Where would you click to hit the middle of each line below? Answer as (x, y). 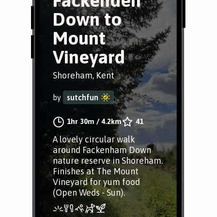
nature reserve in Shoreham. (108, 161)
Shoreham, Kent (84, 75)
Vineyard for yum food (96, 182)
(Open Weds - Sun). (89, 193)
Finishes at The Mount (96, 171)
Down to (87, 19)
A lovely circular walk (94, 139)
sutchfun (83, 97)
